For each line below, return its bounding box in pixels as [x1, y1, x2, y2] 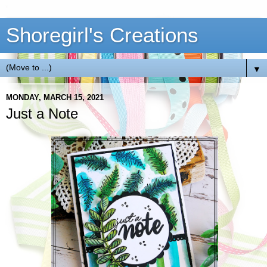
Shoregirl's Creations [6, 24, 198, 46]
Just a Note [6, 105, 78, 122]
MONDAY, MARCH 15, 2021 [6, 92, 104, 102]
